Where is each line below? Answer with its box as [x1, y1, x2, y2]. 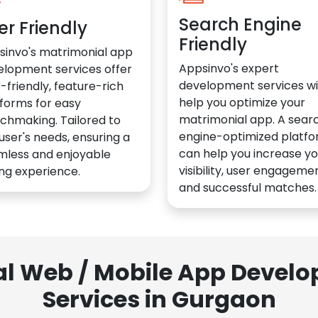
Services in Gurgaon [42, 283, 276, 315]
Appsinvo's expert [179, 60, 279, 77]
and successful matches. [179, 179, 317, 196]
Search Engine [179, 12, 302, 36]
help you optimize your [179, 94, 305, 111]
